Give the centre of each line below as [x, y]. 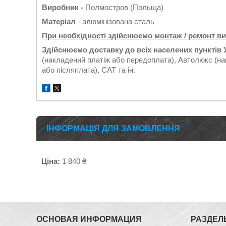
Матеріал [59, 21]
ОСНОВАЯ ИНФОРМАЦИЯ [89, 219]
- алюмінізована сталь [115, 21]
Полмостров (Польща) [123, 7]
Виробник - [63, 7]
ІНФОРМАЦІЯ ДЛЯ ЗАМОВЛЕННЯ [113, 128]
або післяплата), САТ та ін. [89, 70]
